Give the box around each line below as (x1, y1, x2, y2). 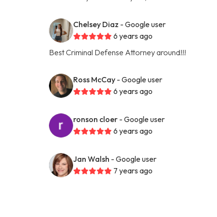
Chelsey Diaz (73, 19, 119, 29)
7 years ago (113, 165, 153, 175)
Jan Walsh (73, 154, 110, 164)
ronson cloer (73, 114, 118, 124)
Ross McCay (73, 74, 116, 84)
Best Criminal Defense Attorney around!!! (49, 47, 186, 57)
